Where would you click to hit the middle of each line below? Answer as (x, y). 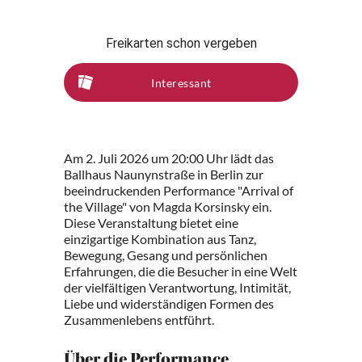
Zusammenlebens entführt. (139, 320)
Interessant (181, 82)
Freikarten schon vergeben (181, 43)
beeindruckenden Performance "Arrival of (179, 190)
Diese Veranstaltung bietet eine (151, 223)
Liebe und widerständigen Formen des (169, 303)
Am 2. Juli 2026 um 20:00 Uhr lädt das (169, 158)
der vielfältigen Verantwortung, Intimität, (177, 287)
